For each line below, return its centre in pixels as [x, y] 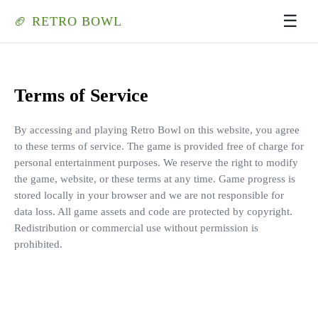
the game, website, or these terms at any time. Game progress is [155, 179]
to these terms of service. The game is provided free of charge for [159, 146]
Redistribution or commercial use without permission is [136, 228]
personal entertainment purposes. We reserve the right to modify [156, 163]
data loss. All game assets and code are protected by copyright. [153, 212]
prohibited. [38, 244]
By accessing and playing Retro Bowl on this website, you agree [157, 130]
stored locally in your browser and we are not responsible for [149, 195]
